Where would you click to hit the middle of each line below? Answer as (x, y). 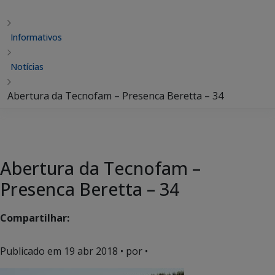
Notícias (27, 67)
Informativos (36, 37)
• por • (133, 251)
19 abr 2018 (91, 251)
